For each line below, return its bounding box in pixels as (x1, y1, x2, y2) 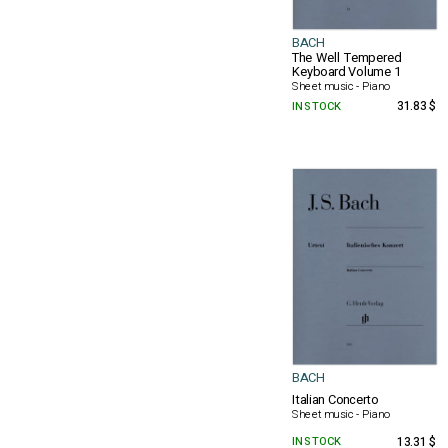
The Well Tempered (291, 48, 402, 68)
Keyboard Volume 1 (291, 62, 402, 82)
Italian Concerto (291, 390, 378, 410)
